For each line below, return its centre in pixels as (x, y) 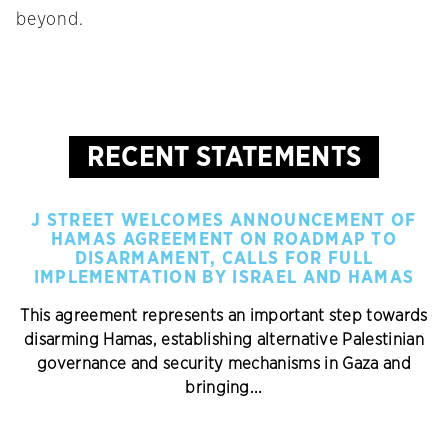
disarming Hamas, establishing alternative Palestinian (224, 340)
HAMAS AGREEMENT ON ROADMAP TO (224, 240)
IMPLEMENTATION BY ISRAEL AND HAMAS (224, 278)
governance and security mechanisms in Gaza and (224, 364)
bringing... (224, 388)
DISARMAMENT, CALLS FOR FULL (224, 259)
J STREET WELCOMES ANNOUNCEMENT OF (224, 221)
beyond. (50, 20)
